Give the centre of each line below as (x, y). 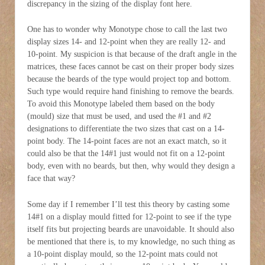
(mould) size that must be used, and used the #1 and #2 (119, 117)
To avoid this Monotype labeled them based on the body (121, 104)
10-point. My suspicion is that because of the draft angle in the (132, 54)
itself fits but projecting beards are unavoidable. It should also (131, 229)
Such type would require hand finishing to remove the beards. (131, 92)
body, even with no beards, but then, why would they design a (131, 166)
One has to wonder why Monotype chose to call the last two (127, 30)
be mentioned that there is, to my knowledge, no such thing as (131, 241)
